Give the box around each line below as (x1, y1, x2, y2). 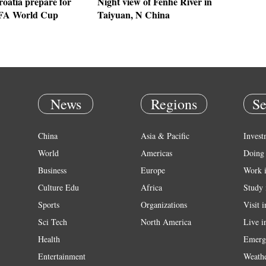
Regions (151, 94, 197, 113)
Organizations (141, 199, 187, 210)
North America (141, 216, 191, 227)
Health (38, 233, 60, 245)
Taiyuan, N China (97, 8, 170, 21)
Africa (141, 182, 162, 193)
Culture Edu (38, 182, 79, 193)
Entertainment (38, 251, 85, 262)
